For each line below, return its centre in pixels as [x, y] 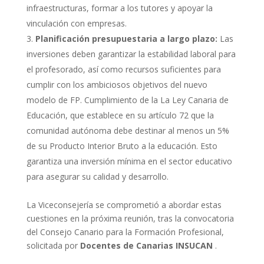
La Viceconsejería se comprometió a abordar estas [124, 205]
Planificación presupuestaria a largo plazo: [126, 39]
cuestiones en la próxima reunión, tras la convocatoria [130, 218]
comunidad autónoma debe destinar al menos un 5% [128, 131]
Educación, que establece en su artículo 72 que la [120, 115]
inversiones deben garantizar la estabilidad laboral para [131, 54]
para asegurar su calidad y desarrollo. [97, 176]
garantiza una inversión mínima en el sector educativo [129, 161]
